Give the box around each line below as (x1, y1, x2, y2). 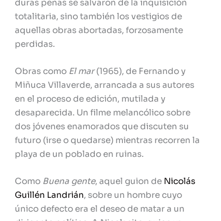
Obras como (15, 66, 69, 77)
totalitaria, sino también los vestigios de (15, 11, 182, 22)
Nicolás (164, 176, 195, 187)
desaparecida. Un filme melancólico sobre (15, 108, 190, 118)
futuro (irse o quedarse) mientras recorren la (15, 135, 200, 146)
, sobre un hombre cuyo (84, 190, 182, 201)
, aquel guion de (95, 176, 164, 187)
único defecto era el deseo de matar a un (15, 204, 184, 215)
